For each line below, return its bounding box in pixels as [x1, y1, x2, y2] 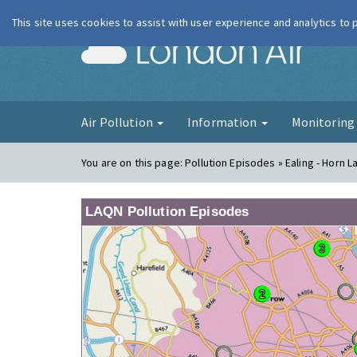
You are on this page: [81, 155, 186, 170]
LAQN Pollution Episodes [85, 204, 249, 219]
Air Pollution [81, 114, 155, 130]
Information [186, 114, 260, 130]
